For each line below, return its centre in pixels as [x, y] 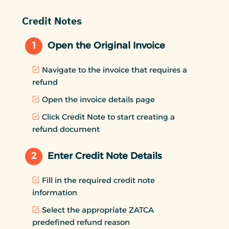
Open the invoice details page [98, 99]
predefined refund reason [81, 222]
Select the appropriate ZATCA [98, 210]
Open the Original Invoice [106, 46]
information [55, 192]
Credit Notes [52, 21]
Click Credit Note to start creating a [108, 117]
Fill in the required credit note [98, 180]
